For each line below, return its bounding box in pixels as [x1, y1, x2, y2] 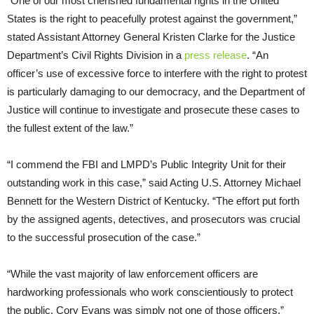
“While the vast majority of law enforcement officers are [7, 267, 258, 280]
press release [184, 48, 247, 61]
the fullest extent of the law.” [7, 121, 133, 134]
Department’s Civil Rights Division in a [7, 48, 184, 61]
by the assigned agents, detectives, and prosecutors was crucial [7, 212, 300, 225]
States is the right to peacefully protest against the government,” [7, 12, 297, 25]
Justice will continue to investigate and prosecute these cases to [7, 103, 299, 116]
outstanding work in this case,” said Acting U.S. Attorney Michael [7, 176, 301, 189]
